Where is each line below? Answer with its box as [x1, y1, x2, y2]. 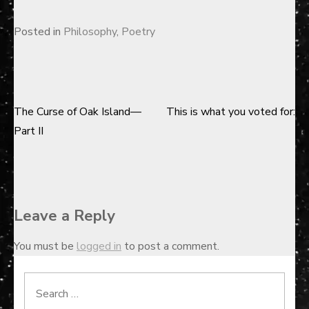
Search [33, 283, 66, 299]
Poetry [121, 23, 155, 39]
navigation [13, 139, 108, 166]
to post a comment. [121, 238, 219, 254]
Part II [14, 123, 43, 139]
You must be [14, 238, 77, 254]
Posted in [14, 23, 63, 39]
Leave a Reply [14, 205, 115, 226]
